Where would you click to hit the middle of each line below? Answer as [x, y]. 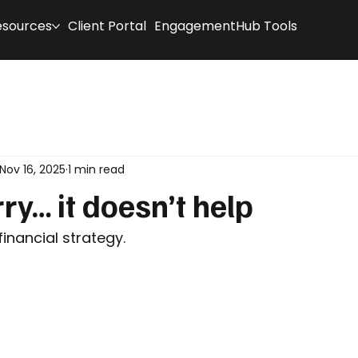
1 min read [96, 169]
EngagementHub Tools [225, 26]
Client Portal [107, 26]
